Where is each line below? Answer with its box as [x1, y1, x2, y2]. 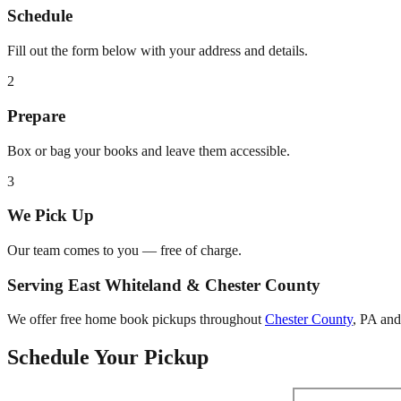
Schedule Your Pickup [7, 346, 209, 370]
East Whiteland [68, 275, 182, 294]
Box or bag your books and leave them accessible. [7, 142, 290, 158]
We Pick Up [7, 206, 94, 226]
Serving [7, 275, 68, 294]
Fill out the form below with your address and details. [7, 43, 308, 59]
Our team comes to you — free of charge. [7, 242, 242, 258]
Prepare [7, 106, 65, 125]
